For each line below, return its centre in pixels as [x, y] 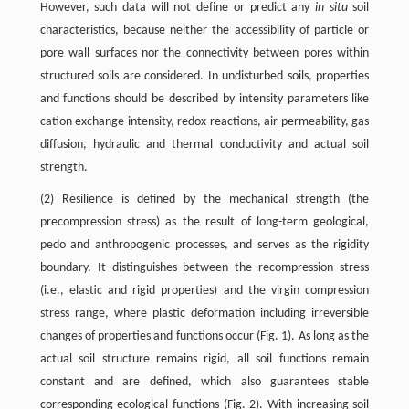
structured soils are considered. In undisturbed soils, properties [204, 77]
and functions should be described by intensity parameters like [204, 100]
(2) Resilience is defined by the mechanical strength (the [204, 200]
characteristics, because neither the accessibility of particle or [204, 31]
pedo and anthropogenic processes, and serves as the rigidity [204, 246]
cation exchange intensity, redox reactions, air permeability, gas [204, 122]
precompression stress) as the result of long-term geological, [204, 223]
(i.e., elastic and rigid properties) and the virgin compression [204, 291]
